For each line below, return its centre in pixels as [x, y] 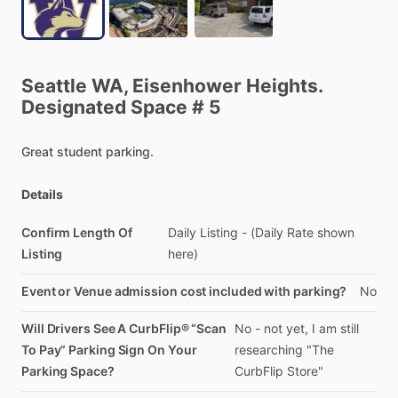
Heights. [284, 86]
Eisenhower [187, 86]
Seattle [54, 86]
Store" [305, 371]
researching [268, 350]
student [80, 151]
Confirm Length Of [77, 232]
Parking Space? [68, 371]
